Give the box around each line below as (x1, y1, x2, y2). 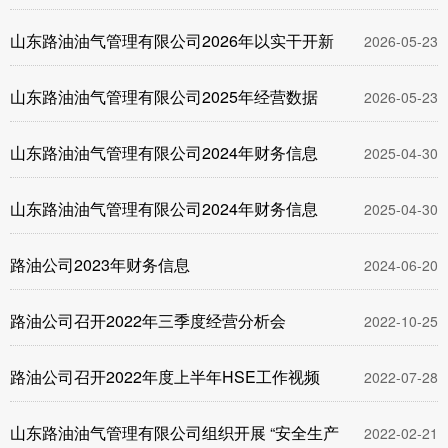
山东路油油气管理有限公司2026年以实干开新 (10, 29, 334, 52)
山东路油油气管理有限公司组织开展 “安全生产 (10, 421, 339, 444)
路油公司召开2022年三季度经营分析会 (10, 309, 286, 332)
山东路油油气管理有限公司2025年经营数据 (10, 85, 318, 108)
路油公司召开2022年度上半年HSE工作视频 (10, 365, 320, 388)
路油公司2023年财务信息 (10, 253, 190, 276)
